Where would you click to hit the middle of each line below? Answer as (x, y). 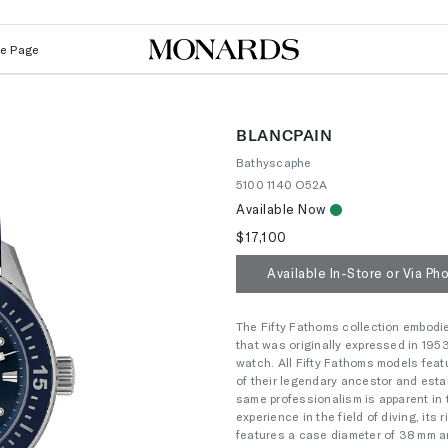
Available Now (281, 209)
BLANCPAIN (284, 135)
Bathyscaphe (274, 162)
